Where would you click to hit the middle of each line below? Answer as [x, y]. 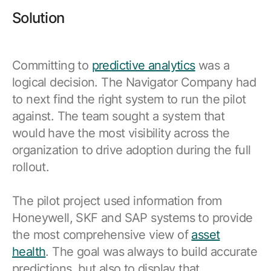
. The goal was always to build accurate [152, 252]
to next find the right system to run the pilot [129, 100]
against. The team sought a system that [119, 116]
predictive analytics [143, 66]
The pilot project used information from [117, 201]
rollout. [31, 167]
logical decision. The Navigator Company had [134, 83]
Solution [38, 18]
